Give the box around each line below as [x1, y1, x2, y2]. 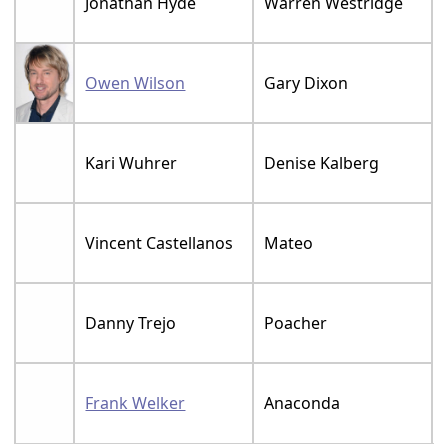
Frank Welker [85, 392, 186, 415]
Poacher [264, 312, 328, 335]
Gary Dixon [264, 72, 349, 95]
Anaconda [264, 392, 341, 415]
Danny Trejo [85, 312, 177, 335]
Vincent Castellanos [85, 232, 234, 255]
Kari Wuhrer [85, 152, 178, 175]
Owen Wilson [85, 72, 186, 95]
